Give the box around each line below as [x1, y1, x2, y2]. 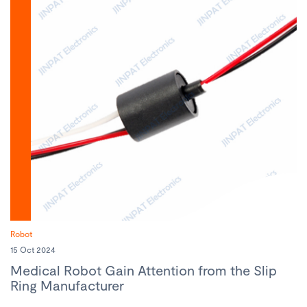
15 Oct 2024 [10, 245, 56, 254]
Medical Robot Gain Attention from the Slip [10, 262, 277, 278]
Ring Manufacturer [10, 277, 124, 293]
